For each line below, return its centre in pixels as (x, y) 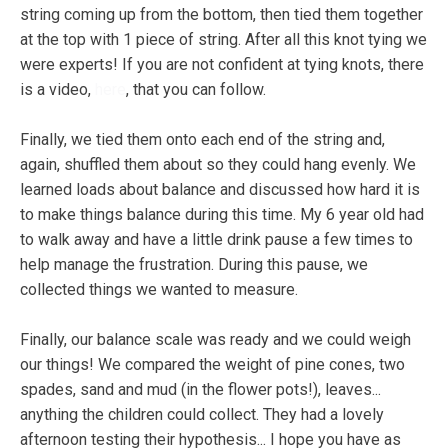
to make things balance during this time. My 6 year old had (222, 214)
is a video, (57, 89)
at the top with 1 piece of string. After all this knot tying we (223, 39)
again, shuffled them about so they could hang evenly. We (218, 164)
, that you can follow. (196, 89)
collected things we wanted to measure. (159, 289)
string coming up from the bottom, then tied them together (221, 14)
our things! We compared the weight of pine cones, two (212, 364)
